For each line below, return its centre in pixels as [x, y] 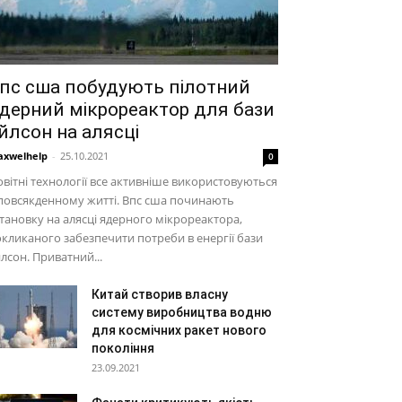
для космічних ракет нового [179, 330]
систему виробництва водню [182, 312]
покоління [123, 348]
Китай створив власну [160, 294]
